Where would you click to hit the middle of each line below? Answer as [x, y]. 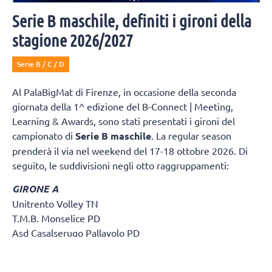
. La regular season [191, 135]
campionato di [44, 135]
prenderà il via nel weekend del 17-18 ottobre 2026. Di [130, 150]
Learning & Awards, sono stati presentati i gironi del [124, 121]
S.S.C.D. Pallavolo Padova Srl [73, 261]
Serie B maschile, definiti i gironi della [132, 20]
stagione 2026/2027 [73, 40]
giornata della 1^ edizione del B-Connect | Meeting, [123, 106]
